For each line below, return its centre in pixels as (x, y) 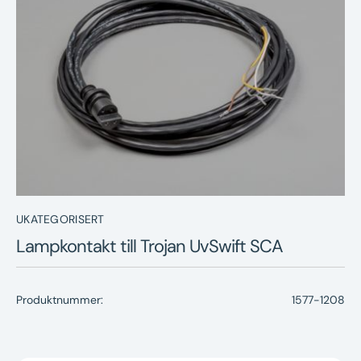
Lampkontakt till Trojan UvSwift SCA (149, 247)
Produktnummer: (60, 300)
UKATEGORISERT (60, 219)
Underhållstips (230, 50)
